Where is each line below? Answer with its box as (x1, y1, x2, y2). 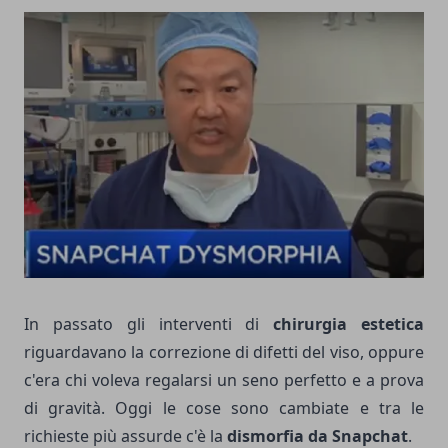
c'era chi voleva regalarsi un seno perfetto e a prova (24, 369, 424, 392)
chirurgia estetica (273, 313, 425, 336)
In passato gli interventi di (24, 313, 274, 336)
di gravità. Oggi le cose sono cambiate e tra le (24, 397, 424, 420)
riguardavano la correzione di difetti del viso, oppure (24, 341, 424, 364)
